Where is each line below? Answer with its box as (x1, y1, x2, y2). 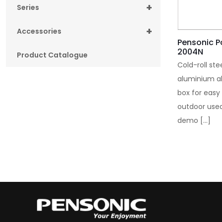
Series (17, 2, 39, 12)
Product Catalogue (17, 50, 88, 60)
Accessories (17, 26, 61, 36)
